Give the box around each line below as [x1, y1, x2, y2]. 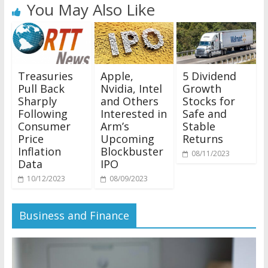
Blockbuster [100, 144, 163, 159]
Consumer [17, 119, 71, 134]
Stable [182, 119, 216, 134]
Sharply [17, 94, 57, 109]
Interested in [100, 106, 167, 121]
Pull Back [17, 81, 65, 96]
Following [17, 106, 68, 121]
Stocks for [182, 94, 236, 109]
